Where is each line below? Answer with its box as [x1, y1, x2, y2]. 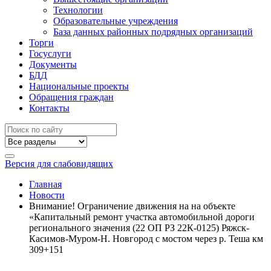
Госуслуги [29, 48, 71, 59]
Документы [29, 59, 77, 70]
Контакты [29, 103, 70, 113]
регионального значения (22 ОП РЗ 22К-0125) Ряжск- [29, 223, 249, 233]
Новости [29, 190, 65, 200]
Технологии [53, 5, 103, 15]
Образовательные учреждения [53, 16, 178, 26]
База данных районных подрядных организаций [53, 27, 253, 37]
